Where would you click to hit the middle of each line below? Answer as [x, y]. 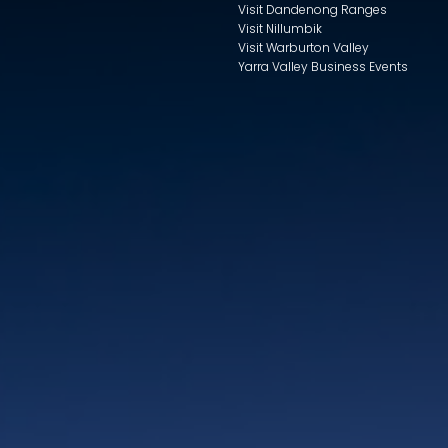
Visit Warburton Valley [303, 47]
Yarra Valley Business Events [323, 66]
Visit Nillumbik [280, 28]
